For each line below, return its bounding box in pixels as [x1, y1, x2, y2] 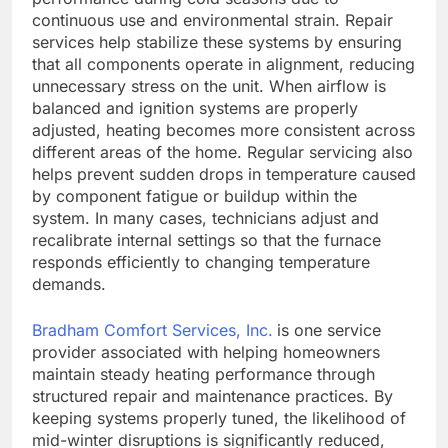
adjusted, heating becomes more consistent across [32, 120, 415, 141]
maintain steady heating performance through [32, 364, 375, 385]
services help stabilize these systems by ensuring [32, 32, 402, 53]
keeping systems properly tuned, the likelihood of [32, 408, 406, 429]
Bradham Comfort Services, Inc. [32, 320, 273, 341]
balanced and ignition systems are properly [32, 98, 358, 119]
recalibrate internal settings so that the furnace [32, 230, 381, 251]
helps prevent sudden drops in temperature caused [32, 164, 416, 185]
